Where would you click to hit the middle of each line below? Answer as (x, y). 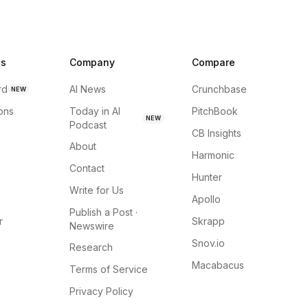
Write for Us (97, 190)
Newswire (92, 226)
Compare (213, 62)
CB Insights (216, 133)
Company (92, 62)
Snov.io (208, 243)
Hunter (207, 177)
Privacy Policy (102, 291)
